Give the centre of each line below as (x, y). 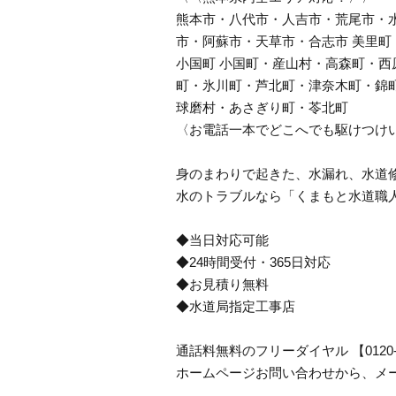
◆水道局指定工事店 (236, 306)
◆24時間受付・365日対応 (253, 262)
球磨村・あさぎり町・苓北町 (262, 107)
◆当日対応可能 (222, 240)
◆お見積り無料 (222, 284)
